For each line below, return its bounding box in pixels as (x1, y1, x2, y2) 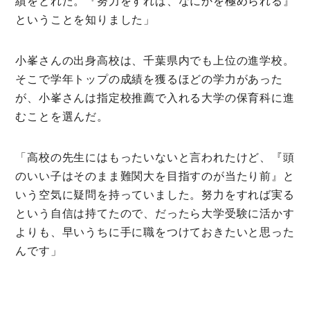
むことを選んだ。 (15, 111, 109, 123)
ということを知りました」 (15, 14, 155, 26)
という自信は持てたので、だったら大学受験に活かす (15, 208, 295, 220)
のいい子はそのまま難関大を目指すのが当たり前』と (15, 170, 295, 183)
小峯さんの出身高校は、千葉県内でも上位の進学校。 (15, 55, 295, 67)
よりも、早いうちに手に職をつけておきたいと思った (15, 226, 295, 239)
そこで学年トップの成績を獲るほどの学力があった (15, 73, 283, 86)
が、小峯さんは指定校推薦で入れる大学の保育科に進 (15, 92, 295, 104)
